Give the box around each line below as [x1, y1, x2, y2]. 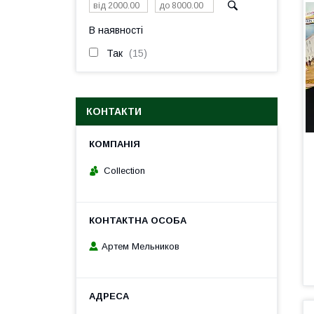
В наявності [89, 25, 143, 36]
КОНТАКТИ [86, 106, 142, 117]
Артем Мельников [102, 241, 179, 252]
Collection [104, 165, 145, 176]
